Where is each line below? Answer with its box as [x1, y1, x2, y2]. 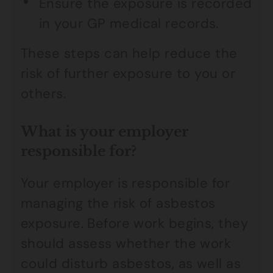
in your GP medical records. [39, 15, 219, 32]
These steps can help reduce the [21, 44, 238, 62]
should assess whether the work [21, 235, 232, 252]
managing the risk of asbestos [21, 194, 216, 212]
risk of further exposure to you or [21, 65, 235, 82]
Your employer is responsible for [21, 174, 230, 192]
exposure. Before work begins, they [21, 214, 248, 232]
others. [21, 85, 66, 102]
